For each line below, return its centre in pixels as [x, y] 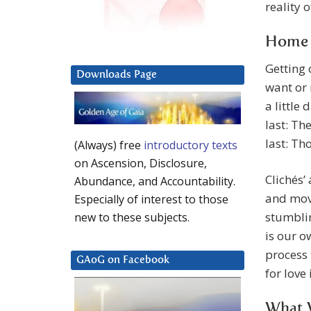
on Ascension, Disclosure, [141, 163]
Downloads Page [117, 75]
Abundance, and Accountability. [155, 182]
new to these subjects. [132, 218]
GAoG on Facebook [123, 260]
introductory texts [191, 145]
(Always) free [109, 145]
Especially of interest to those [151, 200]
